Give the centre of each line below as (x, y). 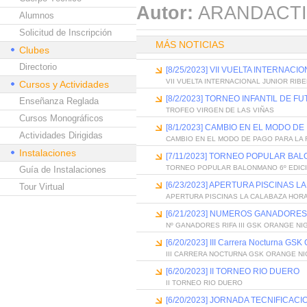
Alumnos (37, 15)
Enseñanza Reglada (59, 101)
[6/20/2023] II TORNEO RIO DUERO (233, 271)
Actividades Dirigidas (61, 135)
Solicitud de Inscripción (65, 33)
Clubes (34, 50)
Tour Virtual (42, 187)
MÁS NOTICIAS (190, 45)
